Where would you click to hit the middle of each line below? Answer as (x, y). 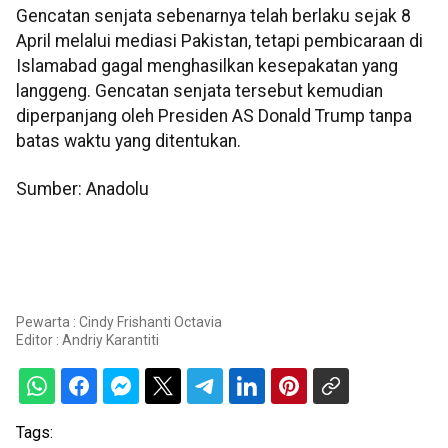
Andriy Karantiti (110, 339)
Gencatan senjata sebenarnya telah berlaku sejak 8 (213, 16)
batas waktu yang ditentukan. (128, 141)
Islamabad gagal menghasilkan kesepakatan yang (207, 66)
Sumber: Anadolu (82, 188)
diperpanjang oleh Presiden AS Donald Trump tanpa (214, 116)
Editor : (39, 339)
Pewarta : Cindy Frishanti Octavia (119, 321)
